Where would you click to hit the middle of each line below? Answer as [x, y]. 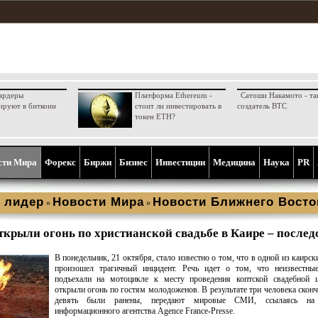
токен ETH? [155, 116]
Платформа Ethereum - [173, 95]
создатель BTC [262, 106]
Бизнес [133, 162]
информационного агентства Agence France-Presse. [144, 311]
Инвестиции [180, 162]
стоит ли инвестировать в [178, 106]
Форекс [60, 162]
